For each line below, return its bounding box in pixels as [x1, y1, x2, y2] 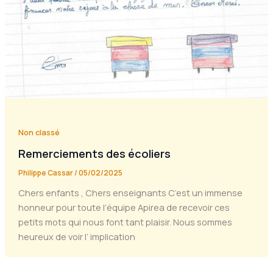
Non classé [18, 127, 60, 138]
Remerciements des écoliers [18, 146, 171, 161]
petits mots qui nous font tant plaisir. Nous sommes [18, 215, 232, 228]
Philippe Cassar [18, 167, 74, 178]
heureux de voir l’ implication [18, 230, 135, 243]
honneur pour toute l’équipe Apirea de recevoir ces [18, 200, 230, 213]
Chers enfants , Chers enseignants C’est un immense [18, 186, 243, 199]
